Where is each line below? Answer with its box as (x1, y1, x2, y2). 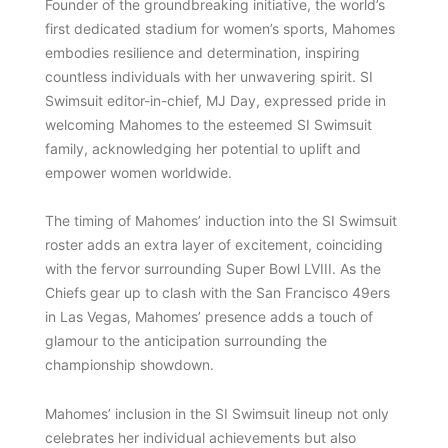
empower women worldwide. (44, 163, 232, 181)
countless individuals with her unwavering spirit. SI (44, 67, 373, 85)
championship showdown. (44, 356, 214, 374)
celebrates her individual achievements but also (44, 428, 356, 446)
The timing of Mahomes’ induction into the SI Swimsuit (44, 212, 397, 230)
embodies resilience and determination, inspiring (44, 43, 360, 61)
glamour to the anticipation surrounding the (44, 332, 327, 350)
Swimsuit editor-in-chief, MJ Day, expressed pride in (44, 91, 386, 109)
